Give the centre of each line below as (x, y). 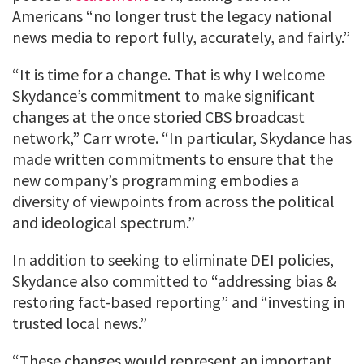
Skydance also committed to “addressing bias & (174, 280)
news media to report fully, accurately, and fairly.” (181, 37)
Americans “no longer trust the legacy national (172, 15)
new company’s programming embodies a (156, 180)
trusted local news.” (80, 323)
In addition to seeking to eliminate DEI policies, (173, 259)
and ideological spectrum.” (104, 222)
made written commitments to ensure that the (173, 158)
